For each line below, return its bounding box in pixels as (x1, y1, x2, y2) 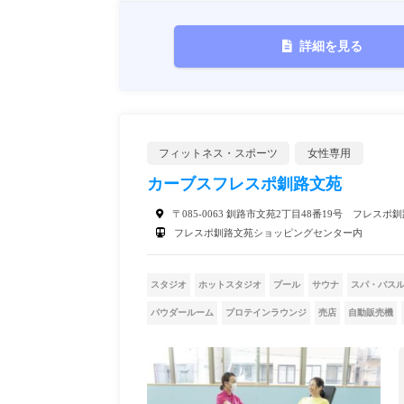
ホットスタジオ (198, 280, 262, 290)
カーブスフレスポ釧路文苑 (147, 175, 342, 194)
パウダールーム (151, 308, 214, 318)
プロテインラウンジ (225, 308, 307, 318)
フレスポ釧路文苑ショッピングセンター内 (174, 227, 363, 239)
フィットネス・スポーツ (159, 147, 278, 161)
